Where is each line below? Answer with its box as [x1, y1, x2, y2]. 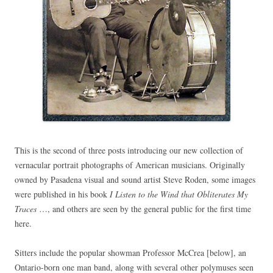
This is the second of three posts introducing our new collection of [15, 144, 243, 157]
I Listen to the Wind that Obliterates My [110, 188, 248, 200]
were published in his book [15, 188, 110, 200]
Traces [15, 203, 37, 215]
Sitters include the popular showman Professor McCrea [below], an [15, 247, 246, 259]
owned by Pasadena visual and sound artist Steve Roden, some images [15, 174, 255, 186]
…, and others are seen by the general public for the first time [37, 203, 251, 215]
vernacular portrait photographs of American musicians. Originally [15, 159, 245, 171]
